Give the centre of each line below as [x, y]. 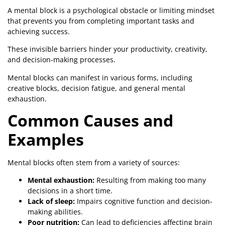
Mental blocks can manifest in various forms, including [100, 77]
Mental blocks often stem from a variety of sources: [94, 162]
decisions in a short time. [70, 191]
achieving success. [40, 31]
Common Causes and [90, 120]
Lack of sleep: [51, 201]
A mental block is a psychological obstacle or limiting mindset [111, 10]
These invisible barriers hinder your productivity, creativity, [107, 49]
